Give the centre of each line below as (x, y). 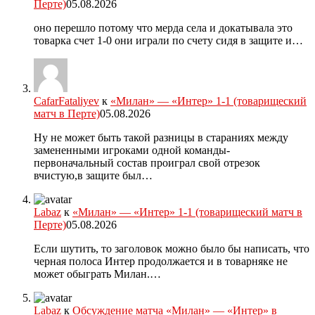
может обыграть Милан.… (97, 274)
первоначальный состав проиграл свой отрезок (147, 163)
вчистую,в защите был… (93, 176)
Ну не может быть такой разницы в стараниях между (161, 138)
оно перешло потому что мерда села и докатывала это (163, 28)
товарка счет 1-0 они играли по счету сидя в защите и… (168, 41)
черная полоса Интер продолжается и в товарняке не (161, 262)
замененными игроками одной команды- (132, 150)
